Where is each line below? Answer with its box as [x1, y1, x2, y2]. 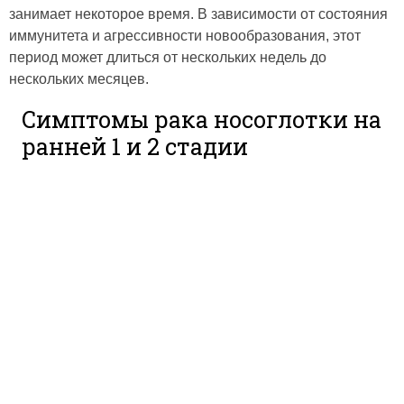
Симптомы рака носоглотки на [22, 105, 381, 135]
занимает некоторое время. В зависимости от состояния [9, 6, 388, 23]
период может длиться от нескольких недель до [9, 50, 326, 66]
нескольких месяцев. [9, 71, 149, 87]
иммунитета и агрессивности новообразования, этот [9, 28, 361, 44]
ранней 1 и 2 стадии [22, 132, 248, 162]
